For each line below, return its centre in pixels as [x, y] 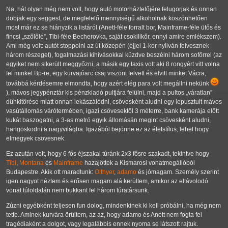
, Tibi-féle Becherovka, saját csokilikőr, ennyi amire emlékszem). [134, 37]
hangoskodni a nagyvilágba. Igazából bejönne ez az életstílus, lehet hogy [107, 130]
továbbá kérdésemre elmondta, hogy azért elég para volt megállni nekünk [108, 84]
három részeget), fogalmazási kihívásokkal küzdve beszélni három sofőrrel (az [114, 55]
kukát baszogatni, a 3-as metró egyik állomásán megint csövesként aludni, [108, 120]
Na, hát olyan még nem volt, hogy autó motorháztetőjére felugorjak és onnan [111, 9]
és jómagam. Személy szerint [178, 172]
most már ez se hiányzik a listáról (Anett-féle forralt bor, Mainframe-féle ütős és [113, 28]
